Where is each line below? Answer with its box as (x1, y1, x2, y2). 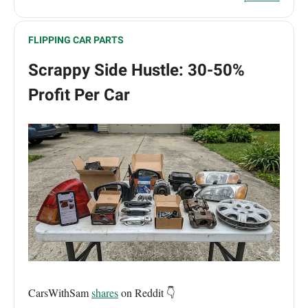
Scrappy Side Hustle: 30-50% (28, 60, 245, 80)
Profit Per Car (28, 85, 130, 105)
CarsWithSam (28, 285, 91, 300)
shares (91, 285, 118, 300)
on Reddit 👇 (118, 285, 175, 300)
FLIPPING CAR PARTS (28, 34, 124, 46)
